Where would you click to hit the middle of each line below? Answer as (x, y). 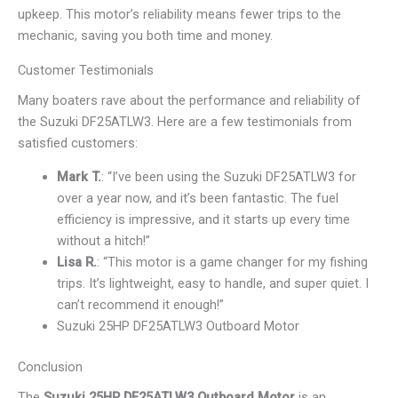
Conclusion (50, 367)
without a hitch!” (103, 241)
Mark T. (79, 177)
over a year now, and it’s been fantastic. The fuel (197, 199)
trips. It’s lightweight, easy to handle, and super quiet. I (212, 284)
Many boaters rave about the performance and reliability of (189, 100)
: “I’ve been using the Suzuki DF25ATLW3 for (228, 177)
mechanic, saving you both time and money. (145, 35)
